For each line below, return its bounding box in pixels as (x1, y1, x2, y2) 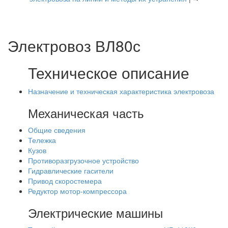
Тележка (28, 135, 56, 145)
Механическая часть (28, 104, 144, 122)
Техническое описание (28, 62, 189, 83)
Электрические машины (28, 204, 163, 221)
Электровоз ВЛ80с (8, 35, 140, 56)
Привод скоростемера (28, 176, 102, 186)
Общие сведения (28, 125, 85, 135)
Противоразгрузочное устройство (28, 155, 139, 165)
